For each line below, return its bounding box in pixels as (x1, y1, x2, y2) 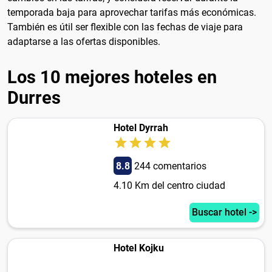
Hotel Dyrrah (113, 122, 168, 134)
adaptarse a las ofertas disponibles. (7, 36, 160, 48)
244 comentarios (134, 160, 206, 172)
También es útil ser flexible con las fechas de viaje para (7, 21, 243, 33)
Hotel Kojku (113, 242, 164, 254)
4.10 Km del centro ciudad (113, 180, 225, 192)
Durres (7, 87, 61, 109)
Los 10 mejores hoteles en (7, 67, 217, 88)
